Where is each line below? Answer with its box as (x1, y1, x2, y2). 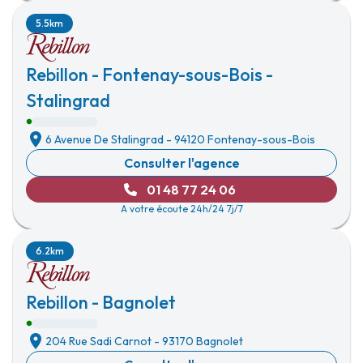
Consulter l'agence (123, 155, 240, 171)
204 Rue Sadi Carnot (45, 334, 152, 348)
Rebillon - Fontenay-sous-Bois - (26, 63, 273, 86)
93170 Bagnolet (162, 334, 243, 348)
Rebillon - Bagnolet (26, 291, 176, 314)
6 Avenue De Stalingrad (45, 132, 164, 147)
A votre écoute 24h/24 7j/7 (120, 203, 243, 215)
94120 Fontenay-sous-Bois (174, 132, 315, 147)
